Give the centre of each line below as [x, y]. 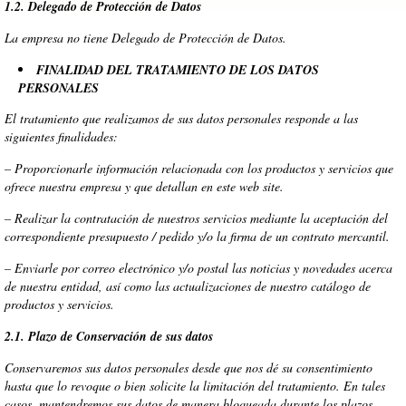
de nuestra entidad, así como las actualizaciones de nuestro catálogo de [188, 286]
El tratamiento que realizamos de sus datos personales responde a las [181, 118]
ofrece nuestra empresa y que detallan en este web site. [144, 186]
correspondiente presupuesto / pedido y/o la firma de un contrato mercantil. [197, 236]
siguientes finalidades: [61, 136]
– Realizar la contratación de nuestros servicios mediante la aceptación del [196, 218]
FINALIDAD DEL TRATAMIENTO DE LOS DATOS [178, 70]
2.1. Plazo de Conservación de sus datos [109, 336]
